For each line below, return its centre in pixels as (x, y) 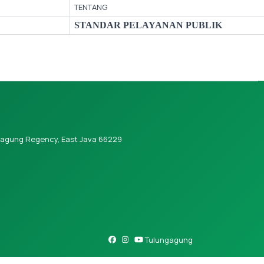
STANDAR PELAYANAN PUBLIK (148, 25)
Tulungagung (168, 240)
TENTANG (90, 7)
